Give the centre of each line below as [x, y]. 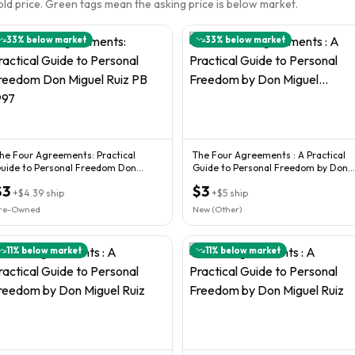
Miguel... [211, 180]
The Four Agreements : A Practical [269, 155]
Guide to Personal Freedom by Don [270, 167]
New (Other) [217, 209]
